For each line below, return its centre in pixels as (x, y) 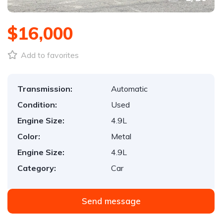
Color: (29, 136)
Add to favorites (49, 55)
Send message (111, 201)
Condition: (37, 105)
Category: (37, 168)
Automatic (129, 89)
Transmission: (45, 89)
